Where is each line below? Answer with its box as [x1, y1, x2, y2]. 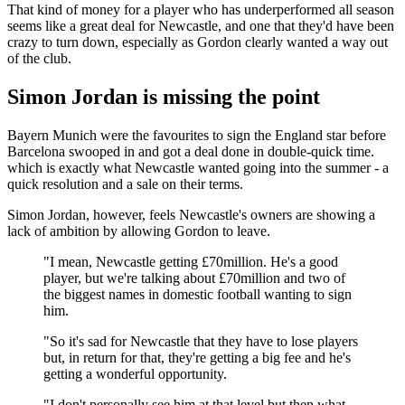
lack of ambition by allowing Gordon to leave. [7, 222, 270, 239]
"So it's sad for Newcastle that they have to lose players [43, 333, 358, 349]
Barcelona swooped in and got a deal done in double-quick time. [7, 143, 374, 159]
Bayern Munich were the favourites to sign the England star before [7, 127, 386, 143]
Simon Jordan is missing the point [7, 84, 320, 108]
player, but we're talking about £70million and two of [43, 269, 345, 286]
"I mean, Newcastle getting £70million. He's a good [43, 253, 338, 269]
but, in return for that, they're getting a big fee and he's [43, 349, 351, 365]
